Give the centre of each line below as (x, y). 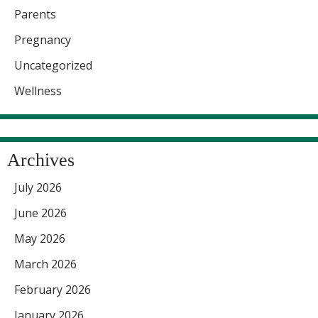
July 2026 (38, 188)
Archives (41, 160)
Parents (35, 15)
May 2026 (40, 239)
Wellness (38, 91)
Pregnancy (43, 40)
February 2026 (53, 290)
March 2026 (45, 264)
